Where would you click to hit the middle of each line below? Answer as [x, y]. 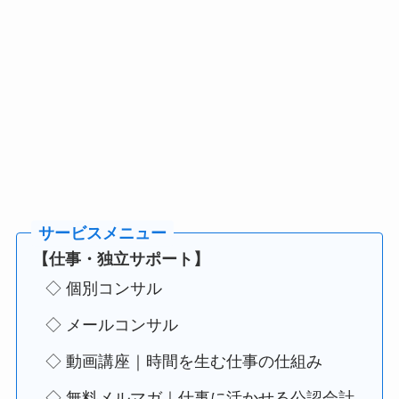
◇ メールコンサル [111, 326]
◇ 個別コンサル [103, 289]
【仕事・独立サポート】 [121, 260]
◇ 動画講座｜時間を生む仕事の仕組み [183, 362]
